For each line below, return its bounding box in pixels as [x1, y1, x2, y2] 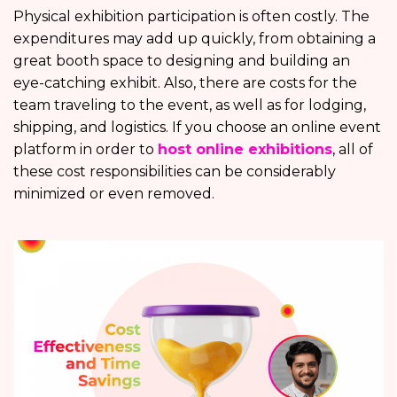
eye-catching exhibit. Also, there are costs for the [13, 74, 357, 92]
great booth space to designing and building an [13, 52, 350, 70]
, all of [332, 141, 373, 159]
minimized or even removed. [13, 185, 214, 203]
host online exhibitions [158, 141, 332, 159]
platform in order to [13, 141, 158, 159]
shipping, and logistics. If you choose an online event [13, 119, 381, 136]
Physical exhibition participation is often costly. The [13, 8, 370, 26]
